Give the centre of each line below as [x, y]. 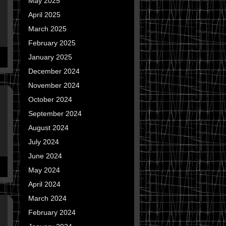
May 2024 [44, 170]
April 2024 [44, 184]
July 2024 [43, 142]
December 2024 [54, 71]
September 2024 [55, 114]
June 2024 [45, 156]
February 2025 [52, 43]
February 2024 [52, 212]
